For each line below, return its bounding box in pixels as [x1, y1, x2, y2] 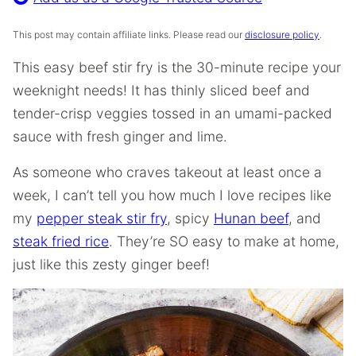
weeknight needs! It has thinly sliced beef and [13, 82, 310, 99]
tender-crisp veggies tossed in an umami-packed [13, 105, 332, 122]
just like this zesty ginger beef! [13, 256, 210, 273]
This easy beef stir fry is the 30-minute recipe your [13, 59, 341, 75]
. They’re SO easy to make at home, [109, 233, 339, 250]
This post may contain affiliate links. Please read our [13, 29, 245, 41]
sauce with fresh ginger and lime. [13, 128, 231, 145]
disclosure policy [245, 29, 319, 41]
